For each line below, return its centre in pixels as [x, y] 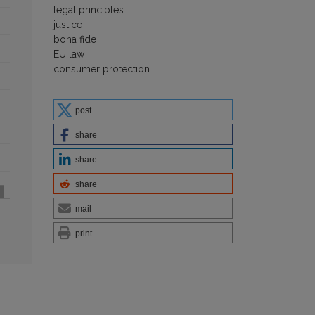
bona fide [75, 39]
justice [68, 24]
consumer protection [102, 69]
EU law [69, 54]
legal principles [89, 9]
